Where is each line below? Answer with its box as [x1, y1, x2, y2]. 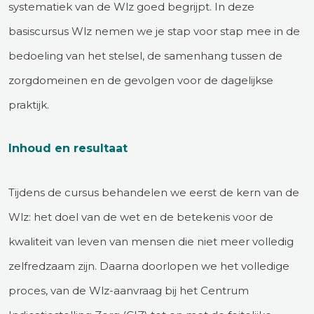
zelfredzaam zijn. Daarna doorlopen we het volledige [8, 259, 289, 273]
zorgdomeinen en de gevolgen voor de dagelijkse [8, 73, 273, 87]
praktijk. [8, 97, 49, 111]
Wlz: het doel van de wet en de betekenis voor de [8, 210, 273, 224]
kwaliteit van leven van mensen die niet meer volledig [8, 234, 294, 248]
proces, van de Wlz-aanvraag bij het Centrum [8, 283, 249, 297]
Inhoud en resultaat [8, 141, 128, 155]
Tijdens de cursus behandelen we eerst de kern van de [8, 185, 299, 199]
